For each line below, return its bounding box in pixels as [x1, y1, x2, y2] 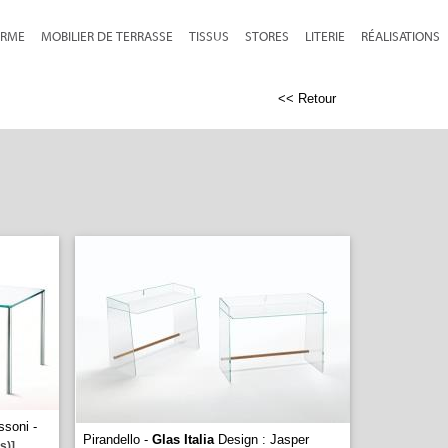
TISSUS [189, 29, 229, 44]
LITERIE [305, 29, 345, 44]
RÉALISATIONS [361, 29, 440, 44]
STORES [245, 29, 289, 44]
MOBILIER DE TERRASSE [41, 29, 173, 44]
